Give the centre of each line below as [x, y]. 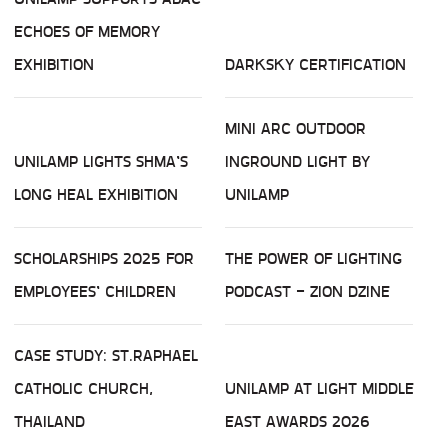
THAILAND [49, 422]
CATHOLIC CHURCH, [83, 389]
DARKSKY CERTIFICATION [315, 65]
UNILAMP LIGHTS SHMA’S [101, 162]
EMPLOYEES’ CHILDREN [95, 292]
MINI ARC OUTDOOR [295, 129]
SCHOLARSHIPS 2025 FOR [104, 259]
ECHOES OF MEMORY [87, 32]
